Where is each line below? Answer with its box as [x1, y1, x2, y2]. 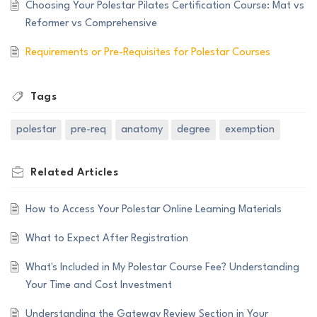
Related [30, 168, 77, 179]
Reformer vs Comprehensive [25, 18, 157, 30]
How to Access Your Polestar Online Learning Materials [25, 204, 282, 216]
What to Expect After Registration [25, 234, 188, 245]
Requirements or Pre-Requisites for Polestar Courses [25, 47, 270, 59]
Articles [77, 168, 118, 179]
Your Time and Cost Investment [25, 280, 172, 292]
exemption [225, 125, 275, 136]
